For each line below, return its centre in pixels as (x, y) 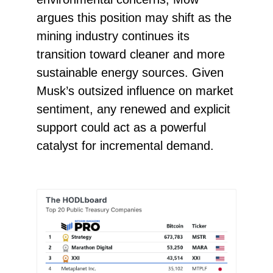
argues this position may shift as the (134, 17)
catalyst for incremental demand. (125, 145)
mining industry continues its (113, 36)
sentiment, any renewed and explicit (133, 109)
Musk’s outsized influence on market (135, 90)
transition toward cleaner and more (130, 54)
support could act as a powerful (121, 127)
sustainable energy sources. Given (130, 72)
